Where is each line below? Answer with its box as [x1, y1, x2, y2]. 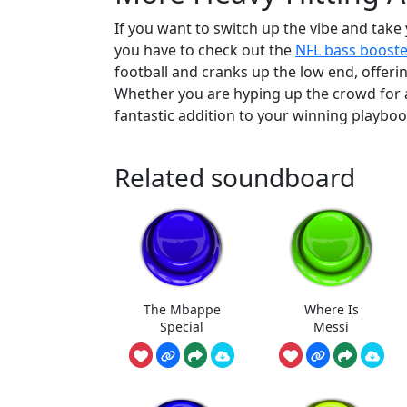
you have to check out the [114, 40, 295, 61]
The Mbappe [143, 300, 221, 318]
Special [160, 317, 204, 335]
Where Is [303, 300, 359, 318]
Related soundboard [114, 160, 355, 195]
